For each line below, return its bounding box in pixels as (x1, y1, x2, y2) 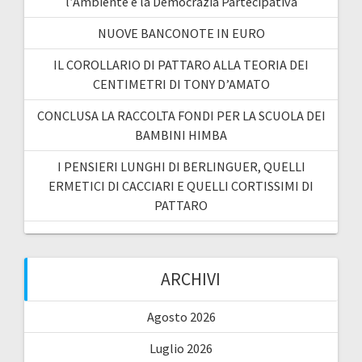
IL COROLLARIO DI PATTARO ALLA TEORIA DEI (53, 56, 309, 73)
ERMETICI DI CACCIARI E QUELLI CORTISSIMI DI (48, 177, 314, 194)
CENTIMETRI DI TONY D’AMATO (92, 75, 270, 92)
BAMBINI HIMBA (135, 126, 227, 143)
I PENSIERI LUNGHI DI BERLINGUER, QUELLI (57, 158, 305, 175)
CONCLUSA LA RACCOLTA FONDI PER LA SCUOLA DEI (36, 107, 326, 124)
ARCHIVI (161, 267, 221, 290)
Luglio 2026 (149, 339, 213, 356)
